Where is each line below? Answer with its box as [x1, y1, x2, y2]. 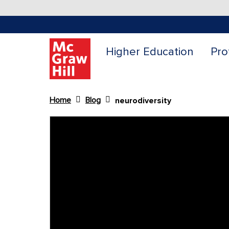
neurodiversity [115, 95, 171, 106]
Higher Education [106, 45, 193, 59]
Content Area [50, 116, 98, 126]
